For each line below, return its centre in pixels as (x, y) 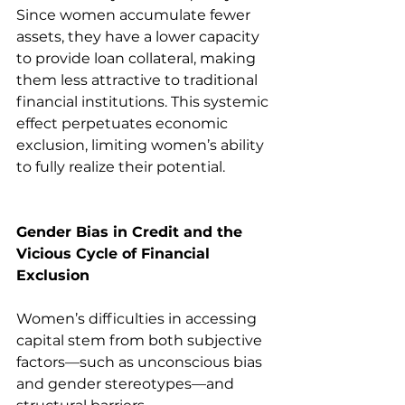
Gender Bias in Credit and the (132, 231)
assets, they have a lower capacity (140, 36)
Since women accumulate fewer (135, 14)
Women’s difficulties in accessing (138, 318)
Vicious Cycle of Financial (115, 253)
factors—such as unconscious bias (141, 362)
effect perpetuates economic (124, 123)
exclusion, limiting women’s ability (142, 145)
